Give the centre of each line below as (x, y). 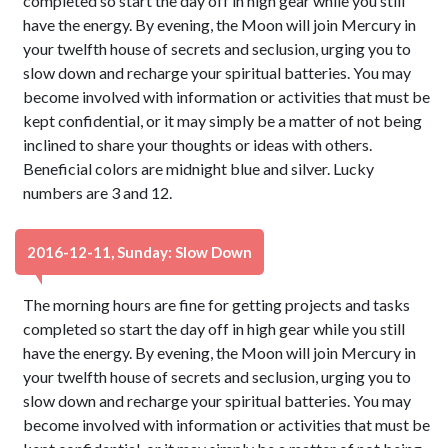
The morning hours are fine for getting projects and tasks (217, 304)
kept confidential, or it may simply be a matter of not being (223, 120)
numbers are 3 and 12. (98, 192)
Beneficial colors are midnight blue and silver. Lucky (199, 168)
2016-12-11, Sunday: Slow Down (139, 252)
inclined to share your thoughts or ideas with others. (198, 144)
